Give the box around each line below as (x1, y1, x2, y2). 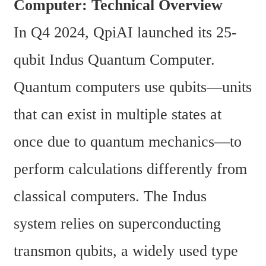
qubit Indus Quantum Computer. (14, 50, 215, 68)
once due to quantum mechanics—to (14, 132, 242, 150)
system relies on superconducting (14, 214, 221, 232)
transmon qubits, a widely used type (14, 242, 238, 259)
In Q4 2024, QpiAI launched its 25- (14, 23, 237, 41)
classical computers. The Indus (14, 187, 207, 205)
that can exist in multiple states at (14, 105, 221, 123)
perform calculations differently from (14, 160, 247, 178)
